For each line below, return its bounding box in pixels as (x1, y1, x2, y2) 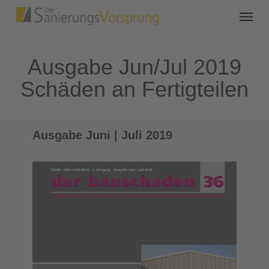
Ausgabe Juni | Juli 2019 (32, 128, 172, 142)
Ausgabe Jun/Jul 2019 (27, 55, 241, 79)
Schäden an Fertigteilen (20, 77, 249, 101)
